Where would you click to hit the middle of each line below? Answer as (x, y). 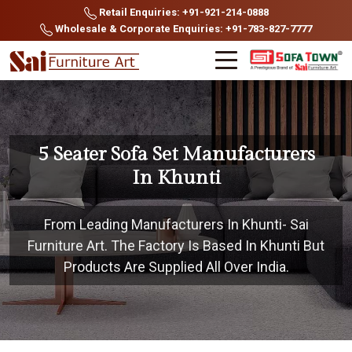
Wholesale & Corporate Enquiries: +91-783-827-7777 (182, 29)
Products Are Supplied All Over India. (176, 267)
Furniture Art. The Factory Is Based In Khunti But (176, 246)
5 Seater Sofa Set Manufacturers (176, 154)
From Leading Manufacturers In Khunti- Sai (176, 224)
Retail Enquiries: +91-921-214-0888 (182, 12)
